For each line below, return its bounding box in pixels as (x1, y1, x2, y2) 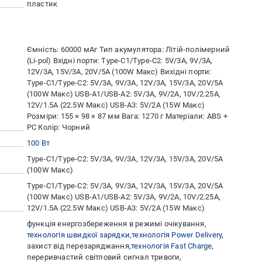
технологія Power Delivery (132, 230, 222, 239)
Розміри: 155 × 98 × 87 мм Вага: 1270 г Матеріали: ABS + (26, 112, 227, 120)
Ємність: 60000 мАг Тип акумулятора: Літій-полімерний (26, 45, 230, 54)
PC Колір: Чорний (26, 123, 91, 132)
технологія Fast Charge (131, 242, 212, 250)
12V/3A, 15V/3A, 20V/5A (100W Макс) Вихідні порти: (26, 67, 212, 76)
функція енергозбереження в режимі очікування (26, 219, 205, 228)
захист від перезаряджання (26, 242, 129, 250)
